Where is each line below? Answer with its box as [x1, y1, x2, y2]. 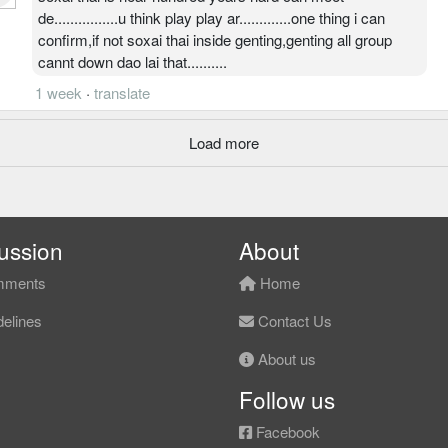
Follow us [239, 383, 335, 415]
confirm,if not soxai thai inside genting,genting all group [38, 28, 392, 50]
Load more [189, 131, 259, 153]
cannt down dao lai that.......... [38, 50, 227, 72]
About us [254, 348, 316, 369]
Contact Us [254, 310, 332, 331]
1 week [35, 81, 82, 103]
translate [94, 81, 150, 103]
